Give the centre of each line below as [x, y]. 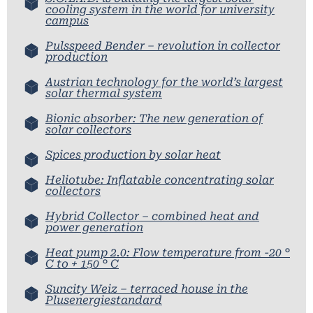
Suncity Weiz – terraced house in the [147, 289]
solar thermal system [104, 93]
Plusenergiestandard [104, 300]
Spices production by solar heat [133, 154]
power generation [94, 227]
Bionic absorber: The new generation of [154, 118]
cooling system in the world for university [160, 9]
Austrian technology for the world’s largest [164, 82]
